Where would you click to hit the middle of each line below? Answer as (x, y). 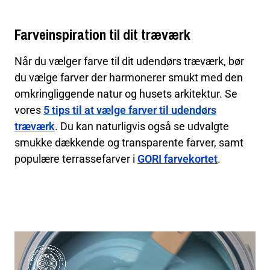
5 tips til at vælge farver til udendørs (130, 110)
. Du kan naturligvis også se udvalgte (142, 126)
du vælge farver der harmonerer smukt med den (129, 77)
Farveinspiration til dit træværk (102, 34)
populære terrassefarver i (76, 159)
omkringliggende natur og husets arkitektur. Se (126, 94)
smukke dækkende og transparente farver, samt (129, 143)
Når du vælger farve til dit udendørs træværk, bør (129, 61)
